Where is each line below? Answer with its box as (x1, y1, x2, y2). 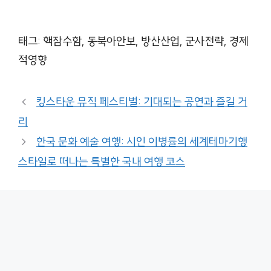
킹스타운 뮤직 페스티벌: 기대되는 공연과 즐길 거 (36, 95, 247, 109)
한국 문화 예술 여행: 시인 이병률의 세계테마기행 (36, 135, 247, 149)
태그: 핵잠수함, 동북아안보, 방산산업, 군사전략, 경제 (18, 34, 249, 49)
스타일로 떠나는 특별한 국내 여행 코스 (18, 155, 185, 169)
